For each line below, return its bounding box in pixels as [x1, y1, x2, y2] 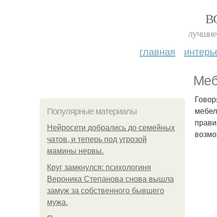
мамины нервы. [47, 147, 104, 155]
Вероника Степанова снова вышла [47, 175, 174, 183]
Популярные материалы [47, 107, 137, 116]
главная [139, 44, 175, 58]
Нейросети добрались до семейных [47, 124, 175, 132]
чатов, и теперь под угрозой [47, 135, 147, 143]
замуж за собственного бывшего [47, 186, 164, 195]
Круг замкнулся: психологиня [47, 163, 151, 171]
